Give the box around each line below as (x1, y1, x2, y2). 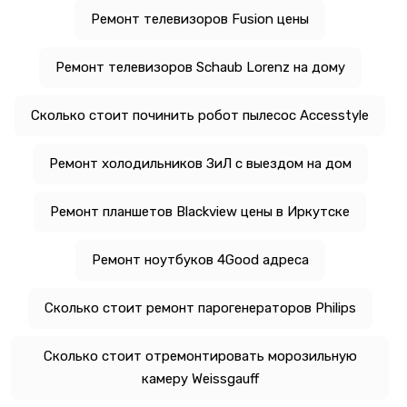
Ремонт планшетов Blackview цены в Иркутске (50, 203, 350, 220)
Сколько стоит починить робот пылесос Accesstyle (31, 106, 369, 124)
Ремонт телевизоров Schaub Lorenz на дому (55, 58, 345, 75)
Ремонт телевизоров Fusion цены (91, 10, 309, 27)
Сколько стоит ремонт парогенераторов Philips (44, 299, 356, 316)
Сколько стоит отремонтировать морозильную (43, 347, 357, 364)
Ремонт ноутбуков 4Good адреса (91, 251, 309, 268)
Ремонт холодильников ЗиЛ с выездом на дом (48, 154, 352, 172)
